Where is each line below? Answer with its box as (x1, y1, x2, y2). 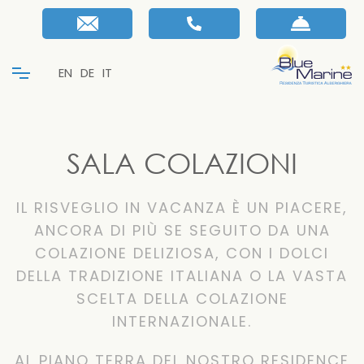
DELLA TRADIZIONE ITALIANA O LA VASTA (16, 266, 348, 286)
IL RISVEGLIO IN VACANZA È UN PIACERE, (16, 197, 348, 218)
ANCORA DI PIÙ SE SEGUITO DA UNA (33, 220, 331, 240)
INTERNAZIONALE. (112, 311, 252, 331)
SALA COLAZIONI (67, 145, 297, 180)
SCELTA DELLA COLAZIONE (76, 288, 288, 309)
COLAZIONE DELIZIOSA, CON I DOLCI (35, 243, 329, 263)
